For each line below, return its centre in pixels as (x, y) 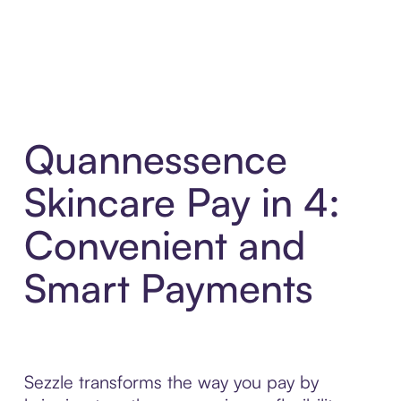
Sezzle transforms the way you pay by (171, 382)
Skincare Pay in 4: (182, 202)
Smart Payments (168, 288)
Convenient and (164, 245)
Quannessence (155, 159)
